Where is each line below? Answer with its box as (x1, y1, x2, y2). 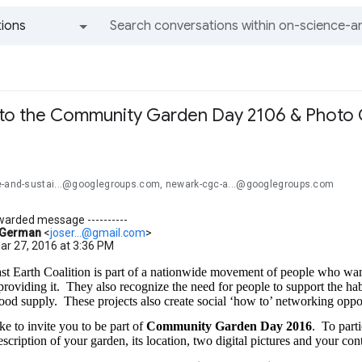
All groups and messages (53, 48, 64, 65)
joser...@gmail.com (50, 226, 145, 239)
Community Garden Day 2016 (146, 319, 312, 334)
